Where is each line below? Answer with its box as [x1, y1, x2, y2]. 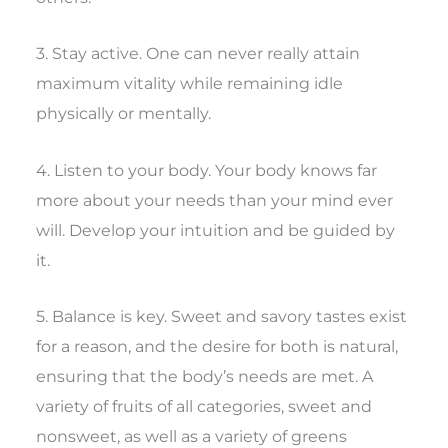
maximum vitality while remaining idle [36, 73, 344, 94]
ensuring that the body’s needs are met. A [36, 365, 374, 386]
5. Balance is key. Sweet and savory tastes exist [36, 305, 408, 326]
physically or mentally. [36, 103, 212, 124]
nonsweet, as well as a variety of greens [36, 425, 348, 446]
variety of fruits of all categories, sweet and [36, 395, 373, 416]
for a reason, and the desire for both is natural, [36, 335, 399, 356]
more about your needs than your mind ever [36, 189, 394, 210]
